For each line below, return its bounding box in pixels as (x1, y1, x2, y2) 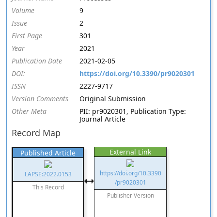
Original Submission (79, 94, 146, 103)
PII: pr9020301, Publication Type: (79, 107, 186, 116)
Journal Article (79, 114, 126, 124)
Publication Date (12, 56, 62, 65)
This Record (32, 183, 64, 191)
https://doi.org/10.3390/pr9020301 (79, 69, 195, 78)
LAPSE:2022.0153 (24, 170, 72, 178)
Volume (12, 6, 35, 15)
